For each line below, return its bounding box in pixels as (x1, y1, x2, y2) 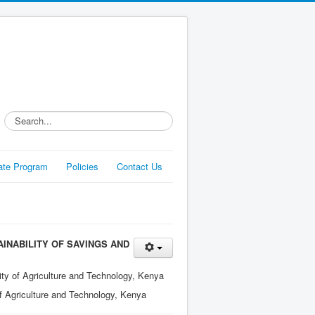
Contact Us (117, 160, 162, 173)
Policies (66, 160, 98, 173)
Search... (4, 110, 41, 124)
